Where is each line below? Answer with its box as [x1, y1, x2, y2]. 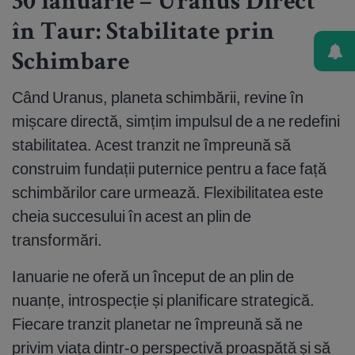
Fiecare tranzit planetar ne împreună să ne [12, 314, 303, 334]
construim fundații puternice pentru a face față [12, 158, 326, 179]
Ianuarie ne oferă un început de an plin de [12, 266, 294, 287]
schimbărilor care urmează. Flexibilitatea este [12, 182, 323, 203]
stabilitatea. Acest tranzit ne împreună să [12, 135, 291, 155]
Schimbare [12, 52, 129, 78]
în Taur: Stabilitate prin [12, 21, 274, 48]
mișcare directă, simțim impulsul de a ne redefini [12, 111, 340, 132]
